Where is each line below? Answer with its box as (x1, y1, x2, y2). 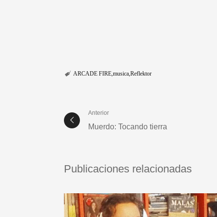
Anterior (88, 109, 109, 117)
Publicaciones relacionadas (64, 162, 192, 175)
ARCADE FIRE (73, 70, 111, 77)
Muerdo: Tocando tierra (88, 123, 167, 131)
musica (112, 70, 129, 77)
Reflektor (130, 70, 152, 77)
